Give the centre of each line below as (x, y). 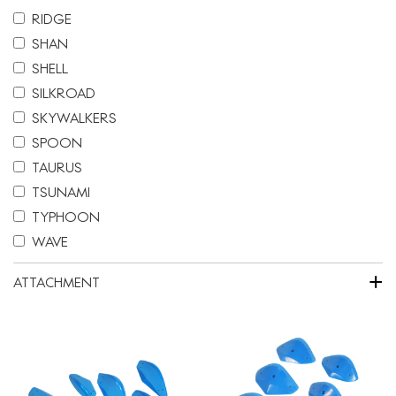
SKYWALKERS (74, 118)
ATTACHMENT (57, 282)
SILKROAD (64, 93)
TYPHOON (66, 217)
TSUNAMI (61, 192)
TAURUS (57, 167)
